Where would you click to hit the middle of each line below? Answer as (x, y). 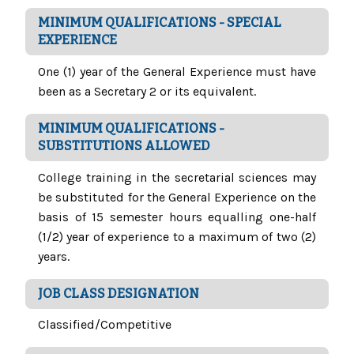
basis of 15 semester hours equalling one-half (177, 217)
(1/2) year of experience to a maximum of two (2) (177, 237)
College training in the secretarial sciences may (177, 178)
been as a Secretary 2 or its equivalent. (147, 92)
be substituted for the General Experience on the (177, 198)
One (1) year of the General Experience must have (177, 72)
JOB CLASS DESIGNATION (119, 294)
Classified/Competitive (105, 325)
